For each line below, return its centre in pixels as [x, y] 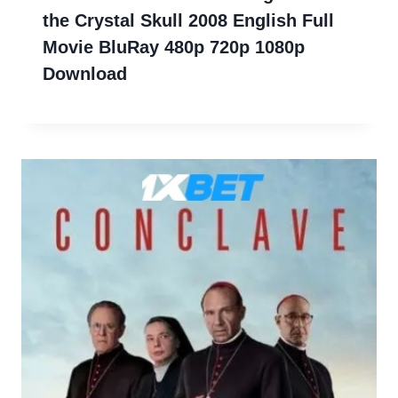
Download [85, 73]
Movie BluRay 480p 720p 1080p [174, 47]
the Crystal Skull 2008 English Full [188, 20]
